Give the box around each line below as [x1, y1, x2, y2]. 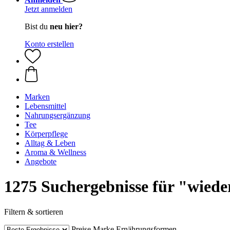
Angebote [25, 157, 56, 166]
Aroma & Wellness [25, 148, 86, 157]
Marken [25, 92, 50, 101]
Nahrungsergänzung [25, 111, 90, 120]
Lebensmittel [25, 102, 66, 110]
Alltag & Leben [25, 139, 75, 147]
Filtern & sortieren [4, 207, 63, 216]
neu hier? [50, 22, 83, 31]
